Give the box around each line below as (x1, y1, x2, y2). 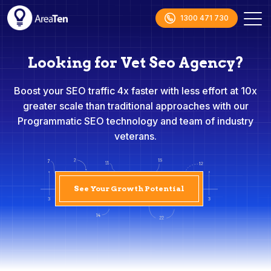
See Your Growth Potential (73, 184, 184, 193)
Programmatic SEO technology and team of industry (18, 115, 253, 127)
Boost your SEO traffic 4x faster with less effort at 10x (14, 85, 257, 97)
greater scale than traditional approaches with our (22, 100, 249, 112)
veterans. (114, 130, 157, 142)
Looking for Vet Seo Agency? (27, 54, 244, 71)
